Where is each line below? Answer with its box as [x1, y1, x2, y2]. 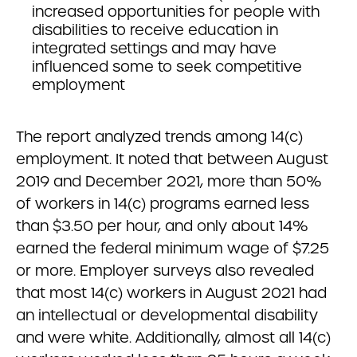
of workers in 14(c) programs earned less [16, 194, 309, 213]
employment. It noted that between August [16, 150, 328, 168]
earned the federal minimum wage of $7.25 [16, 239, 329, 257]
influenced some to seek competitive [32, 57, 302, 76]
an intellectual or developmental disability [16, 306, 318, 324]
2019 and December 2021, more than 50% [16, 172, 322, 190]
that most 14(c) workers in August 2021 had [16, 284, 327, 302]
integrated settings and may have [32, 39, 277, 57]
